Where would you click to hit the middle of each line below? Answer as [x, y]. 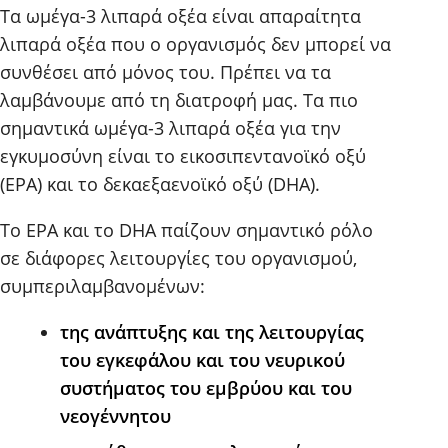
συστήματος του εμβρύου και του [206, 388]
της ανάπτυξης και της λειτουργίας [212, 332]
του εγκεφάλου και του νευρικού [202, 360]
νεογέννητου [115, 416]
